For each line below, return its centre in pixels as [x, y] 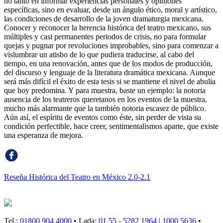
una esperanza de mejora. [44, 135]
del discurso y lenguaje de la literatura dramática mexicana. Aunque [110, 73]
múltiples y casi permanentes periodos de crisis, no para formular [105, 37]
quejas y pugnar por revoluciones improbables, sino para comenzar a [111, 46]
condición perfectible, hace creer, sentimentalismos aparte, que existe [111, 126]
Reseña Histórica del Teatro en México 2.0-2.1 [77, 177]
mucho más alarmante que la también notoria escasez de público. [105, 109]
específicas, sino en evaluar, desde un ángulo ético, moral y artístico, [111, 10]
